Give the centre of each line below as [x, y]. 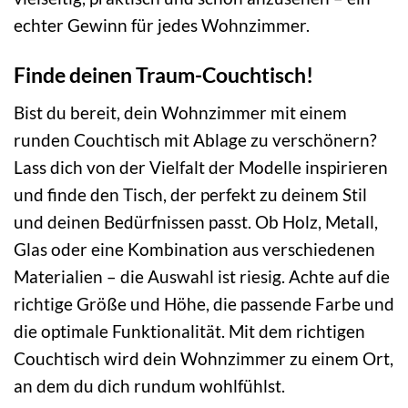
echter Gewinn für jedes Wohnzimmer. [162, 25]
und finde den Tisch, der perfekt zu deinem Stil [190, 194]
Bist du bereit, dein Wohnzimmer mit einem [180, 112]
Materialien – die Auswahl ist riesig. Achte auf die [202, 276]
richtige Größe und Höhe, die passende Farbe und [204, 303]
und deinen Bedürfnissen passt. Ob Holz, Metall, [196, 221]
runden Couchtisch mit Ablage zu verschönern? [195, 139]
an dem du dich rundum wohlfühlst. [149, 385]
